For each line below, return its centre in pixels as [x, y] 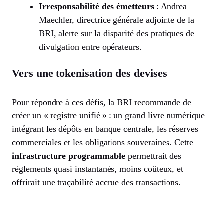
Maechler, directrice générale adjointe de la [116, 20]
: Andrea [170, 7]
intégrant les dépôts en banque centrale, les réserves [105, 129]
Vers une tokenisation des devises [89, 73]
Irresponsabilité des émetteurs [96, 7]
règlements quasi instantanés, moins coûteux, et [98, 169]
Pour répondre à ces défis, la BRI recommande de [102, 102]
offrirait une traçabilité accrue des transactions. [96, 183]
